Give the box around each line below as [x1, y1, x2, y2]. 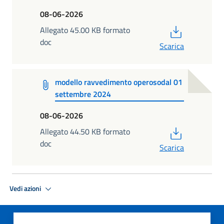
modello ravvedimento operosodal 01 [55, 75, 183, 88]
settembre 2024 [55, 87, 111, 100]
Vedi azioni [9, 182, 42, 194]
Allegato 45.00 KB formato [40, 23, 130, 36]
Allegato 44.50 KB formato [40, 125, 130, 138]
